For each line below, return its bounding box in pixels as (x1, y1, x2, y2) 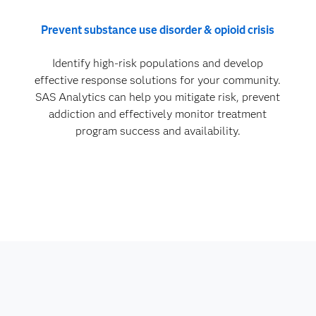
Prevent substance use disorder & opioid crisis (41, 23, 275, 37)
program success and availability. (75, 124, 241, 138)
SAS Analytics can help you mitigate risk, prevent (35, 90, 281, 104)
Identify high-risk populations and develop (52, 56, 264, 71)
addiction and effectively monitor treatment (49, 107, 267, 121)
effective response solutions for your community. (35, 73, 281, 87)
